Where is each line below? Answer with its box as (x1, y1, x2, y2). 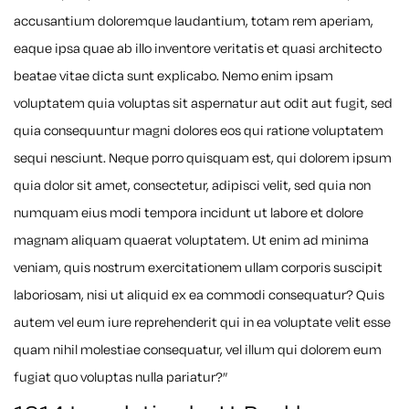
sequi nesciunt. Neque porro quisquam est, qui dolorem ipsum (14, 149, 392, 169)
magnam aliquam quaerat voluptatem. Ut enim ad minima (14, 231, 369, 251)
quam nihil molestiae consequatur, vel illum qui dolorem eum (14, 341, 382, 361)
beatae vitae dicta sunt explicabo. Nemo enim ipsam (14, 67, 333, 87)
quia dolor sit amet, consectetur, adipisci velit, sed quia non (14, 176, 371, 196)
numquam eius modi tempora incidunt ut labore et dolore (14, 204, 363, 224)
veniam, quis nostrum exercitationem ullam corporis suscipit (14, 258, 383, 278)
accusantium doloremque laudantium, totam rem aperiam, (14, 12, 373, 32)
